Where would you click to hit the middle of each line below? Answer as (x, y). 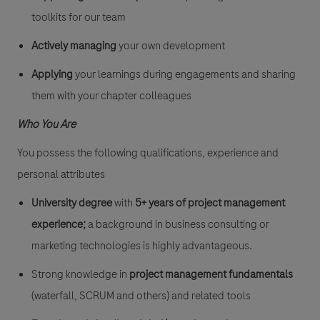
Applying (53, 74)
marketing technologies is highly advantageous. (142, 245)
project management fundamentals (211, 274)
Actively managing (74, 45)
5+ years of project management (210, 202)
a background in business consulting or (177, 224)
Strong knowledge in (80, 274)
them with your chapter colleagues (111, 95)
